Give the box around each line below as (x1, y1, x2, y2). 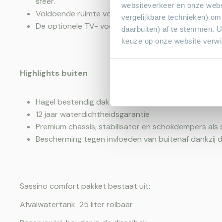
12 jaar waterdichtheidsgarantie (36, 109, 150, 119)
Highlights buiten (20, 67, 88, 78)
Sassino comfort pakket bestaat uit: (20, 180, 150, 191)
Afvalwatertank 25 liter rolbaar (20, 199, 141, 210)
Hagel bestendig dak (36, 96, 110, 107)
